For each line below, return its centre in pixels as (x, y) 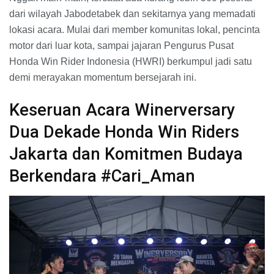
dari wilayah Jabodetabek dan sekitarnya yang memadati (132, 13)
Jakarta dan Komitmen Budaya (126, 154)
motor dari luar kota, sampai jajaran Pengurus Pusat (121, 45)
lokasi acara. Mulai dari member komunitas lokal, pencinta (135, 29)
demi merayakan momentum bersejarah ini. (103, 77)
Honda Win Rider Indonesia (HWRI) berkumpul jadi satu (131, 61)
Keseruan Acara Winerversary (122, 110)
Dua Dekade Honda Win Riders (124, 132)
